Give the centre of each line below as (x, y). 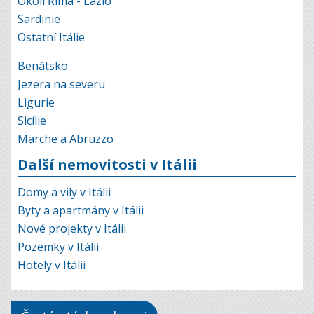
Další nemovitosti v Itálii (107, 164)
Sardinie (39, 19)
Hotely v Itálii (52, 265)
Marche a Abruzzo (66, 138)
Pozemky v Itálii (58, 246)
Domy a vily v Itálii (64, 192)
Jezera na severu (61, 84)
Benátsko (43, 66)
